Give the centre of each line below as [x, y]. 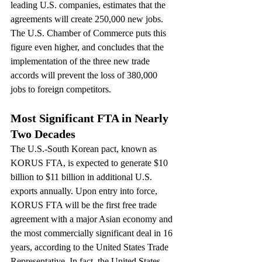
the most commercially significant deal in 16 [93, 233]
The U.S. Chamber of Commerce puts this [89, 33]
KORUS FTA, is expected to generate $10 [90, 163]
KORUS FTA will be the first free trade [85, 205]
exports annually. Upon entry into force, [85, 191]
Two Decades [43, 134]
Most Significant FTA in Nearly [91, 118]
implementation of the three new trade [81, 61]
